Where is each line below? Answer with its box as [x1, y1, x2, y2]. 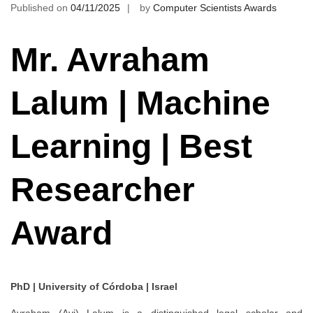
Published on [10, 2, 71, 14]
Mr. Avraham [10, 41, 210, 79]
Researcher [10, 171, 195, 209]
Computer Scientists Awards [153, 2, 277, 14]
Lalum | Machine [10, 85, 270, 122]
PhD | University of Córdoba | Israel [10, 280, 177, 292]
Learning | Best [10, 128, 252, 166]
